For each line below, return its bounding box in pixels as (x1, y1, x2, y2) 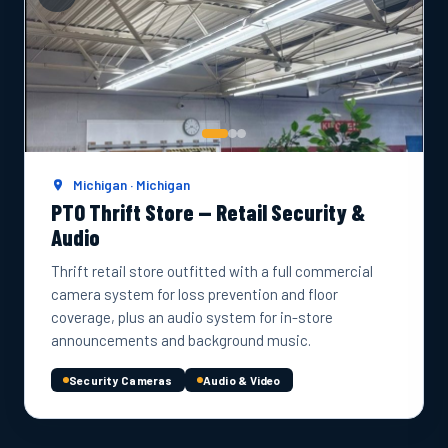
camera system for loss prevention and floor (51, 285, 338, 303)
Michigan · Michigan (70, 176, 191, 193)
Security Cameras (69, 373, 173, 387)
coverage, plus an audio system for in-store (51, 308, 333, 326)
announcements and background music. (51, 331, 311, 349)
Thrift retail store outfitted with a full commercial (51, 262, 373, 280)
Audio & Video (202, 373, 281, 387)
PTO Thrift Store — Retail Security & (51, 199, 365, 225)
